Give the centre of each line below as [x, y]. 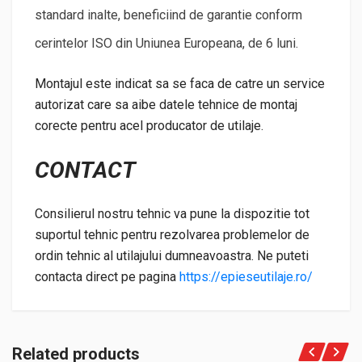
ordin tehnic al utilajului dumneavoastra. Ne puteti [172, 256]
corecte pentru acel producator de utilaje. [149, 126]
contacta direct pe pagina [107, 277]
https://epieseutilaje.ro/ [246, 277]
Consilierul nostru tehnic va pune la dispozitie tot [172, 214]
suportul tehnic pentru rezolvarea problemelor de [172, 235]
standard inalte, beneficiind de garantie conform [168, 15]
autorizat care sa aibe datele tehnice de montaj [166, 105]
